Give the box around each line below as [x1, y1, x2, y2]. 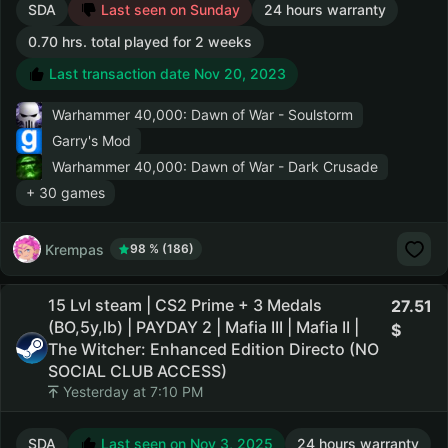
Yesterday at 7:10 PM [59, 383, 203, 400]
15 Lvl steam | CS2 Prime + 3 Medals [48, 295, 322, 315]
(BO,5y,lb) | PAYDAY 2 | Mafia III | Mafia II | [48, 317, 359, 337]
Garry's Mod [52, 132, 131, 149]
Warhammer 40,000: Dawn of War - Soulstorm [52, 106, 353, 123]
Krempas [45, 240, 104, 258]
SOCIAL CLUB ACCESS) [48, 361, 227, 381]
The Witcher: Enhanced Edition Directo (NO [48, 339, 379, 359]
